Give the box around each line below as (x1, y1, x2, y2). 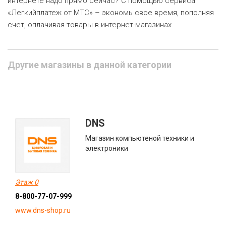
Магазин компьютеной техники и (85, 134, 195, 142)
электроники (85, 144, 129, 152)
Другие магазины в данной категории (8, 60, 172, 70)
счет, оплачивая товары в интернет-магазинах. (8, 20, 174, 29)
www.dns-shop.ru (15, 206, 71, 215)
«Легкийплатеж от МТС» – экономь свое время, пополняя (8, 8, 214, 17)
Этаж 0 (15, 178, 38, 187)
